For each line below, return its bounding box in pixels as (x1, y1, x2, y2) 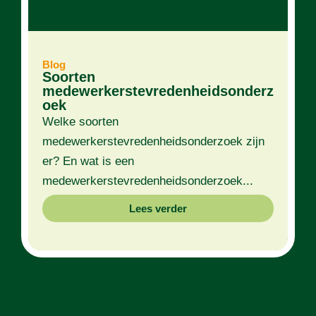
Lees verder (129, 202, 187, 214)
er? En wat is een (42, 154, 134, 169)
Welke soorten (42, 115, 119, 129)
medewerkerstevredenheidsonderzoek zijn (42, 135, 265, 149)
